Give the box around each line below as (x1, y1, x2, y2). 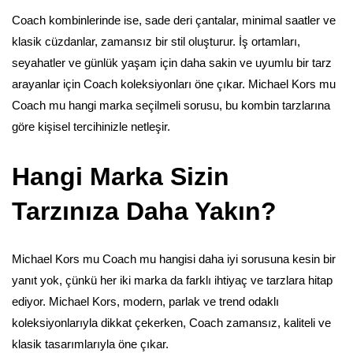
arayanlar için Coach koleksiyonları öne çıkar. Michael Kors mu (12, 76, 336, 91)
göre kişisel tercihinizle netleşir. (12, 119, 170, 133)
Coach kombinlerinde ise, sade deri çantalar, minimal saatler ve (12, 13, 336, 27)
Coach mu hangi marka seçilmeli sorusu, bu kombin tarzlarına (12, 98, 330, 112)
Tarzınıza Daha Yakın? (12, 196, 277, 225)
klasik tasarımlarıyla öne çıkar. (12, 336, 169, 351)
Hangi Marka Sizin (12, 162, 229, 191)
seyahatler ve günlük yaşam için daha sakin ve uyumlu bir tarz (12, 55, 332, 69)
